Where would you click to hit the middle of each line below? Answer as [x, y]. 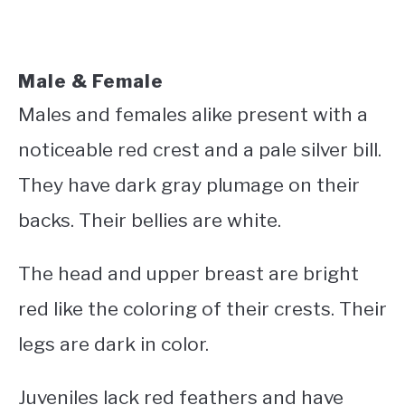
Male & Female [91, 81]
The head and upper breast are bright [188, 273]
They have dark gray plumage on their [189, 184]
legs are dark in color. [113, 344]
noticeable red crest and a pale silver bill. [200, 149]
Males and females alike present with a [193, 114]
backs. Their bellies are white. [152, 220]
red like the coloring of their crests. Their [202, 308]
